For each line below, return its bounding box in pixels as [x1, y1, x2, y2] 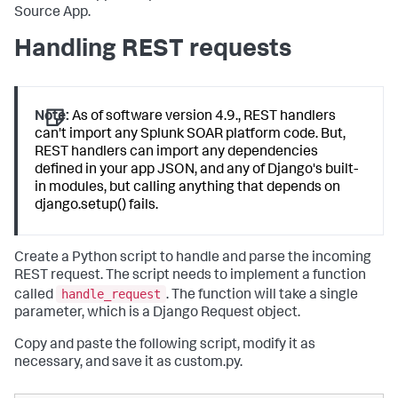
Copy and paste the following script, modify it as [14, 338, 315, 353]
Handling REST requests [14, 38, 291, 63]
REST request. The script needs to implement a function [14, 269, 366, 284]
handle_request [61, 286, 161, 301]
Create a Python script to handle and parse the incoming [14, 251, 371, 267]
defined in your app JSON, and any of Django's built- [35, 163, 359, 178]
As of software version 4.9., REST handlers [69, 110, 337, 124]
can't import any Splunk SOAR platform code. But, [35, 128, 346, 142]
